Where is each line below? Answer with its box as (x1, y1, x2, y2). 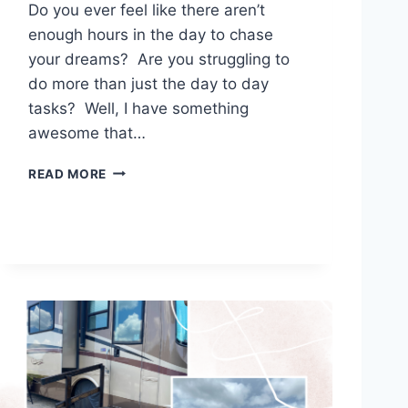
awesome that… (28, 123, 146, 142)
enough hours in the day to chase (28, 25, 273, 44)
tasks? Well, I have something (28, 98, 249, 117)
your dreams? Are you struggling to (28, 49, 290, 68)
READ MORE (28, 166, 107, 181)
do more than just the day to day (28, 74, 269, 93)
